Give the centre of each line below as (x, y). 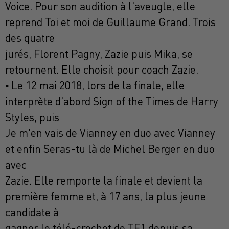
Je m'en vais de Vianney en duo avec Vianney (110, 133)
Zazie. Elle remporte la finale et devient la (104, 181)
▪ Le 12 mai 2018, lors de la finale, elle (95, 86)
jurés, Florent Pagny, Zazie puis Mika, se (99, 54)
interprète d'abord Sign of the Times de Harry (112, 101)
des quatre (30, 38)
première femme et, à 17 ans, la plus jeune (106, 197)
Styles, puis (32, 117)
